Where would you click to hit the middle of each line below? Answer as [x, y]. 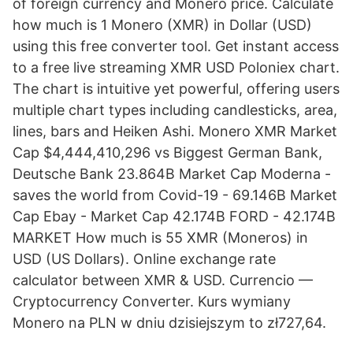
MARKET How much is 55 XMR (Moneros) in [160, 238]
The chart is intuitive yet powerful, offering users [176, 89]
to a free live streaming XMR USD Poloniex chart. [176, 67]
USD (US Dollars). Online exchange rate [144, 259]
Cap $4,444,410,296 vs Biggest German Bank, [167, 152]
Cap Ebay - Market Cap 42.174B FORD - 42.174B [174, 216]
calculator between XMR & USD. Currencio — [163, 280]
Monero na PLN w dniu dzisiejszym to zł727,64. [169, 323]
